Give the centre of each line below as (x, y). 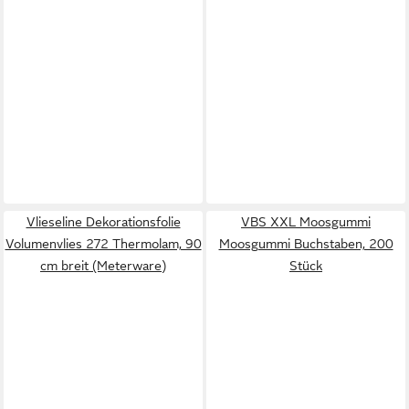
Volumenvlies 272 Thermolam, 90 (103, 244)
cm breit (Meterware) (103, 266)
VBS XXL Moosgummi (306, 222)
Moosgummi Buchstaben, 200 (306, 244)
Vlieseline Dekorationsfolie (103, 222)
